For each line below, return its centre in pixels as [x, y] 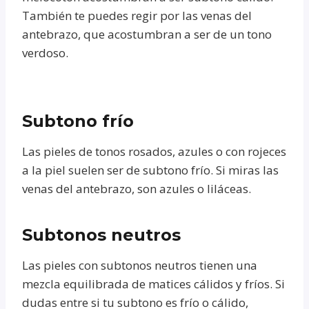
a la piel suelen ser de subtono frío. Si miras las [150, 170]
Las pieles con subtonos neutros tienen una [140, 265]
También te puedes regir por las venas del [137, 15]
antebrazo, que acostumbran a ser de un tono [147, 34]
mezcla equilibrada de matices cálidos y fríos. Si [153, 283]
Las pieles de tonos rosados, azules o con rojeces [154, 151]
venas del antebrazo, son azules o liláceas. [137, 188]
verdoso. [45, 52]
